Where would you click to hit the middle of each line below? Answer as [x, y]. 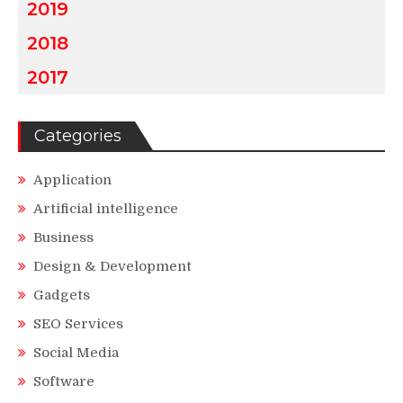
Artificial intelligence [106, 208]
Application [72, 179]
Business [63, 237]
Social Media [76, 352]
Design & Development [112, 266]
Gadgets [62, 295]
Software [64, 381]
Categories [78, 135]
